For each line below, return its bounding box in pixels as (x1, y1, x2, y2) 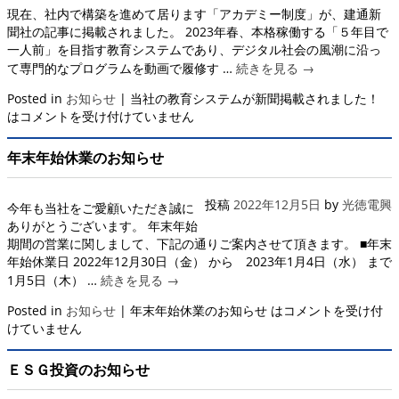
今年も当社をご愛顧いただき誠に (7, 199, 194, 216)
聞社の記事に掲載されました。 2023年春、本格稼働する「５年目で (7, 22, 388, 40)
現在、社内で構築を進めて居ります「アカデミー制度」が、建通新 (7, 4, 381, 22)
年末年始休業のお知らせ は (130, 301, 283, 319)
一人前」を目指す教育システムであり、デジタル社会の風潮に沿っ (7, 40, 381, 58)
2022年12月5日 (233, 195, 321, 213)
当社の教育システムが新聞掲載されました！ (130, 89, 379, 107)
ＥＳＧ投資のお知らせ (7, 360, 150, 380)
